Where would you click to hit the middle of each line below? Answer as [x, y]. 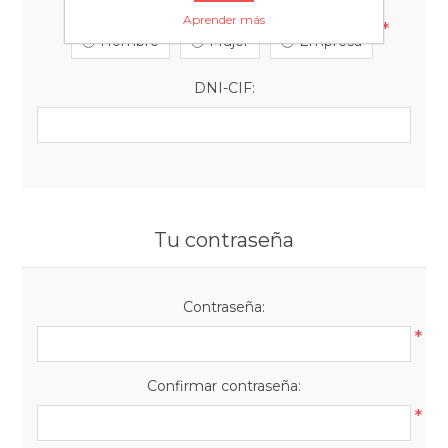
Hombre [129, 41]
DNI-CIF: [224, 88]
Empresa [330, 41]
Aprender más [224, 19]
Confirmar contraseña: [224, 386]
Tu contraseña [224, 240]
